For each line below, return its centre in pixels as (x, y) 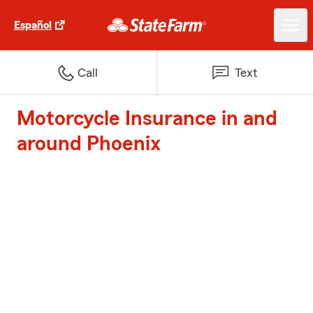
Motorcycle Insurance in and (147, 119)
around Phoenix (89, 144)
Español (33, 25)
